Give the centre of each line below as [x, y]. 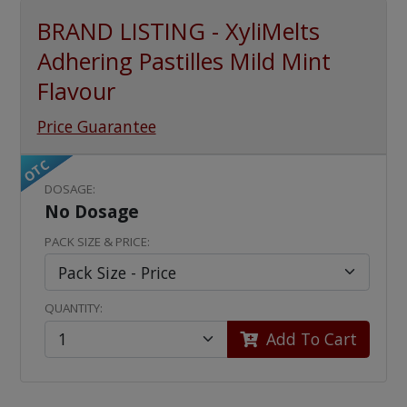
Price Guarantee [96, 126]
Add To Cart [310, 339]
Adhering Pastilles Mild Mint [184, 61]
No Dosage [92, 211]
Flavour [76, 91]
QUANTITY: [74, 308]
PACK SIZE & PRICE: [98, 241]
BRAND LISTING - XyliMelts [178, 31]
